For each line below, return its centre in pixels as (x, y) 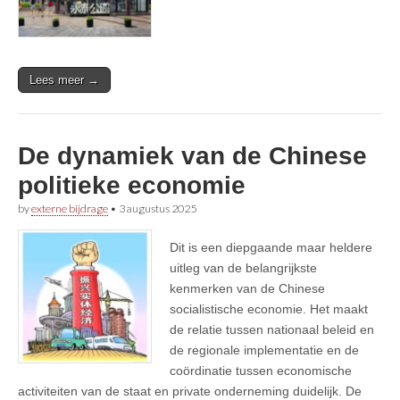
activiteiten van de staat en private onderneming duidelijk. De (190, 391)
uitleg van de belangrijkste (243, 267)
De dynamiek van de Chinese (192, 155)
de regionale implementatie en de (264, 350)
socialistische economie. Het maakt (269, 308)
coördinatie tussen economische (261, 370)
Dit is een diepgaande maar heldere (271, 247)
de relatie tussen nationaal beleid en (272, 329)
